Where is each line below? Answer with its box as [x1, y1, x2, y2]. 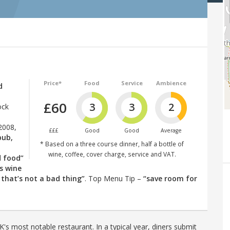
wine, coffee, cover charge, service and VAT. [48, 149, 176, 158]
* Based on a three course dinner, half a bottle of [40, 139, 184, 148]
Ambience [156, 79, 187, 87]
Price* [43, 79, 62, 87]
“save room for [143, 173, 197, 183]
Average [161, 126, 182, 134]
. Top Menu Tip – [85, 173, 143, 183]
